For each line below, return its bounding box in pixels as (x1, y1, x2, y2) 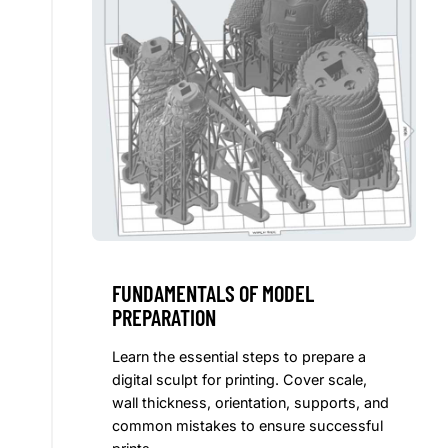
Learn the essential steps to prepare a (112, 348, 366, 366)
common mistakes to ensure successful (112, 417, 383, 435)
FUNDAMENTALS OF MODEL (112, 280, 314, 307)
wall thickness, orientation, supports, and (112, 394, 389, 412)
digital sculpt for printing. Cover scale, (112, 371, 367, 389)
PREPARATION (112, 304, 216, 331)
